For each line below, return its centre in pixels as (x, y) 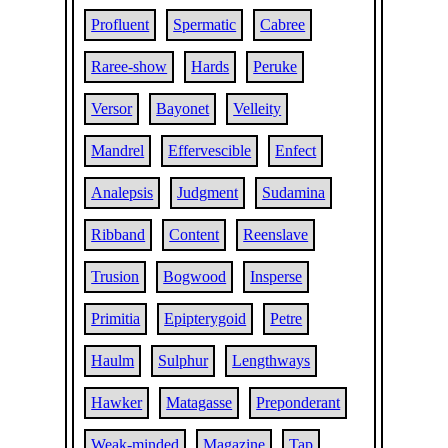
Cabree (283, 24)
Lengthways (271, 360)
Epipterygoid (205, 318)
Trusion (115, 276)
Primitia (116, 318)
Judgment (208, 192)
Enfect (296, 150)
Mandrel (118, 150)
